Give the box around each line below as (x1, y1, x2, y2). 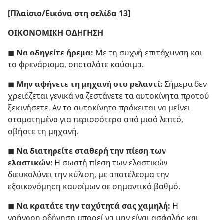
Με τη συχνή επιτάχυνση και (93, 47, 202, 58)
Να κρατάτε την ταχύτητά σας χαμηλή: (16, 200, 170, 211)
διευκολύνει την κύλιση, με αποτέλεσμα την (8, 169, 169, 180)
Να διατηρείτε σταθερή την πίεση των (16, 145, 166, 156)
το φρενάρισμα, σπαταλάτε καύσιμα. (8, 59, 144, 70)
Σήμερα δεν (163, 79, 207, 89)
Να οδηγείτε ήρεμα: (16, 47, 93, 58)
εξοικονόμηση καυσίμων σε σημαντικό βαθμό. (8, 181, 180, 192)
